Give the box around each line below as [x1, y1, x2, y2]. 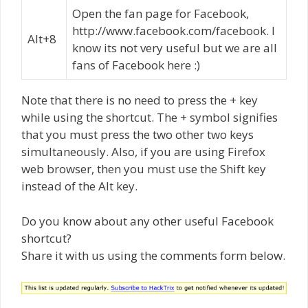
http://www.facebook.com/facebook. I [72, 23, 275, 38]
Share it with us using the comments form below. [21, 247, 285, 263]
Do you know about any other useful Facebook [21, 212, 274, 229]
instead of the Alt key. [21, 178, 137, 194]
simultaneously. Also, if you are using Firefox [21, 144, 265, 159]
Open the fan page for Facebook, [72, 5, 249, 21]
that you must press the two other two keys [21, 126, 254, 142]
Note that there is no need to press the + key [21, 92, 258, 108]
